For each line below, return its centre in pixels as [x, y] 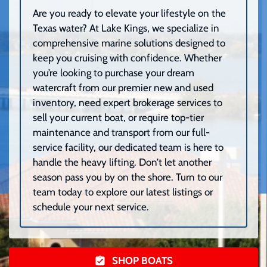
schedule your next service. [91, 207]
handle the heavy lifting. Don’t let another [122, 162]
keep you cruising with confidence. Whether [127, 58]
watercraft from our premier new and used [123, 87]
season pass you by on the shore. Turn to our [128, 177]
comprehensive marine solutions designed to [129, 43]
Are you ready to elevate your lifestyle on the [129, 13]
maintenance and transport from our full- [121, 132]
